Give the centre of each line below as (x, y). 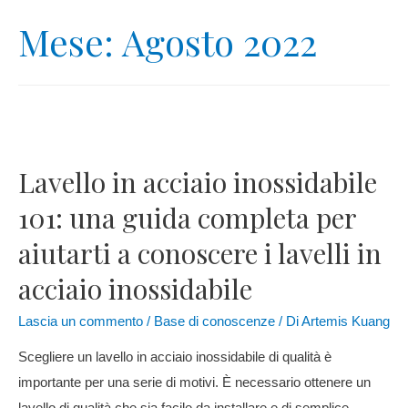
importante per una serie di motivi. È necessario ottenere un (194, 383)
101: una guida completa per (187, 217)
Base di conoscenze (214, 321)
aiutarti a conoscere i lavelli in (200, 253)
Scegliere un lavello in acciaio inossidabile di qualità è (175, 357)
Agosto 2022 (219, 41)
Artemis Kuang (346, 321)
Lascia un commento (81, 321)
